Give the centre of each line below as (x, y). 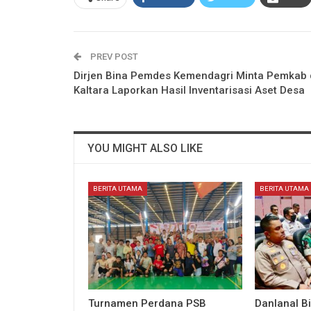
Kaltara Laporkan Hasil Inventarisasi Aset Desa (189, 90)
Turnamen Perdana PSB (147, 303)
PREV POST (113, 56)
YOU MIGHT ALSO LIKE (145, 148)
